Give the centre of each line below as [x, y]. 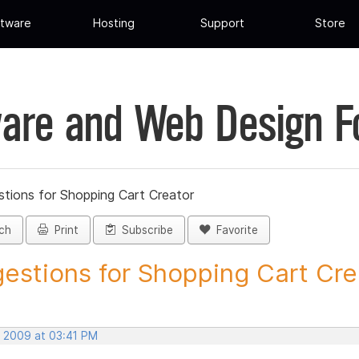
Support [222, 23]
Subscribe [144, 230]
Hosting [114, 23]
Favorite [234, 230]
